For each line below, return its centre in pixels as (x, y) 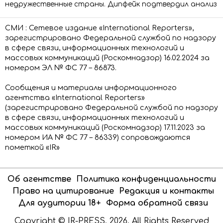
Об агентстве (39, 179)
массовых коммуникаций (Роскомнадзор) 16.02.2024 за (107, 57)
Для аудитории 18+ (59, 203)
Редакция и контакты (166, 191)
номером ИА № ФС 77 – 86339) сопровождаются (98, 137)
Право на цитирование (63, 191)
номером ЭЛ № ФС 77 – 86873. (61, 67)
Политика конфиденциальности (146, 179)
